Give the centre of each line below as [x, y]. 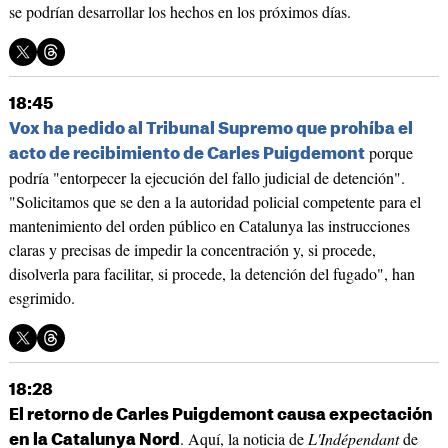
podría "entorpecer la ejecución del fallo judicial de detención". [206, 178]
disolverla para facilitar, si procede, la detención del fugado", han [211, 274]
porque [388, 153]
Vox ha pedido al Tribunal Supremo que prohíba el [210, 129]
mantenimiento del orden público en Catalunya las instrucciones [209, 226]
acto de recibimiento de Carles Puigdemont [186, 154]
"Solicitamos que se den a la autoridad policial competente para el [214, 202]
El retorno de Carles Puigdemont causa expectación [220, 415]
